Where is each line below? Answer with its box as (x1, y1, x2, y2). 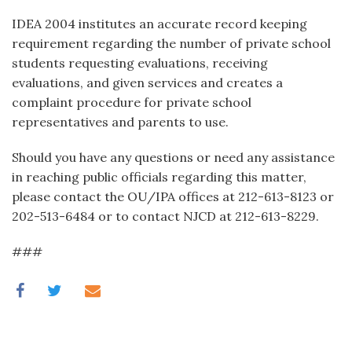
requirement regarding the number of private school (12, 35, 331, 51)
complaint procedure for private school (12, 94, 251, 110)
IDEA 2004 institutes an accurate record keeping (12, 16, 307, 31)
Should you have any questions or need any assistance (12, 149, 335, 165)
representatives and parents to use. (12, 114, 229, 130)
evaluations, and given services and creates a (12, 75, 283, 90)
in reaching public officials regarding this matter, (12, 169, 306, 185)
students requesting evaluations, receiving (12, 55, 268, 71)
